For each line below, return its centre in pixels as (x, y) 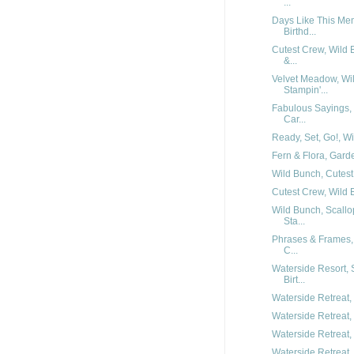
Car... (294, 119)
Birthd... (299, 32)
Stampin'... (305, 90)
